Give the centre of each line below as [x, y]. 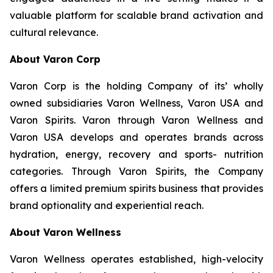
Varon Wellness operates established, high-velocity [136, 259]
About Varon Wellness [66, 232]
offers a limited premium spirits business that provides [136, 189]
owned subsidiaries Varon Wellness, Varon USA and [136, 103]
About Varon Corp [55, 59]
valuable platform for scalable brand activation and [136, 16]
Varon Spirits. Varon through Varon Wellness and [136, 120]
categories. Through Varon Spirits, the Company [136, 172]
